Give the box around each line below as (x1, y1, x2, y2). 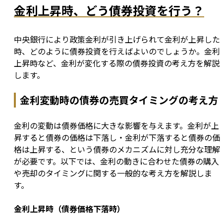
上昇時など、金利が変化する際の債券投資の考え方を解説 (14, 57, 220, 69)
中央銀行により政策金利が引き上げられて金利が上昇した (14, 33, 220, 46)
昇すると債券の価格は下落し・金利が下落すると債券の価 (14, 131, 220, 144)
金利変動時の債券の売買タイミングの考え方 (20, 93, 218, 108)
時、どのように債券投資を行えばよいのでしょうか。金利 (14, 45, 220, 57)
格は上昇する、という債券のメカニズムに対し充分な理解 (14, 143, 220, 156)
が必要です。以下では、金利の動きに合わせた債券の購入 (14, 155, 219, 167)
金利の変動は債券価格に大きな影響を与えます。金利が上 (14, 119, 219, 132)
